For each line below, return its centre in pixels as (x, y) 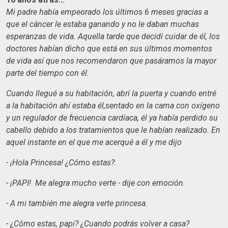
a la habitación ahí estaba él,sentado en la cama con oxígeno (113, 105)
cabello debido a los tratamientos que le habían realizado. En (113, 130)
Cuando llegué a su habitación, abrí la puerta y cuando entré (111, 93)
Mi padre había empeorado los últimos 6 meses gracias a (107, 12)
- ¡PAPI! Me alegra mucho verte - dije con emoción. (96, 183)
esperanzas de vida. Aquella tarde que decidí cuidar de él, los (113, 36)
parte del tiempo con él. (48, 73)
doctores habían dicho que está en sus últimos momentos (109, 48)
